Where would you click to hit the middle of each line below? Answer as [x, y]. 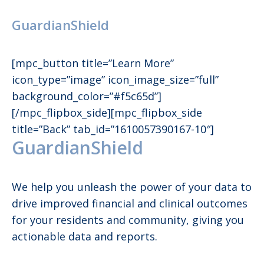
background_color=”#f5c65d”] [87, 96]
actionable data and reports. [85, 237]
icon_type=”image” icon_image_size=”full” [115, 80]
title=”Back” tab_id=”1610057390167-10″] [113, 129]
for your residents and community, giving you [128, 220]
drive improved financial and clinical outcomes [130, 204]
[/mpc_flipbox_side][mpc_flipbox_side [107, 113]
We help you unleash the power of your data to [132, 187]
